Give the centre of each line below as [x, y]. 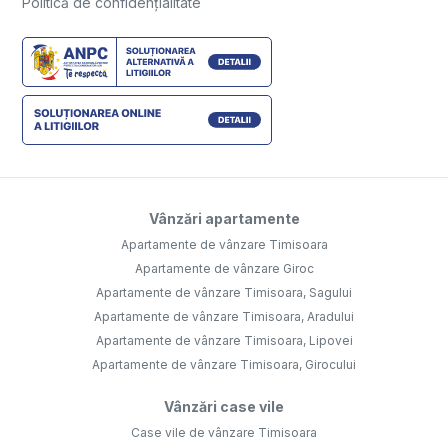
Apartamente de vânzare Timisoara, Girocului [224, 365]
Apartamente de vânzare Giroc [224, 269]
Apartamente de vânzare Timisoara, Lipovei [224, 341]
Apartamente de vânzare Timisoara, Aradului [224, 317]
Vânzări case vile [224, 407]
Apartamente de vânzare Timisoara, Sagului [224, 293]
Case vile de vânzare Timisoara [224, 433]
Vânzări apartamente [224, 219]
